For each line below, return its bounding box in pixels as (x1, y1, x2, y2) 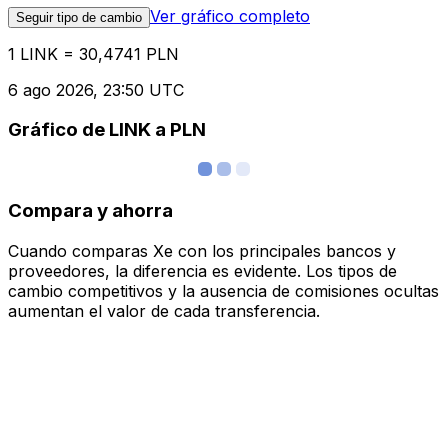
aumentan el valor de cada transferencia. (8, 300, 320, 321)
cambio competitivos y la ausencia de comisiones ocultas (8, 280, 439, 301)
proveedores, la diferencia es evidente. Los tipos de (8, 260, 397, 281)
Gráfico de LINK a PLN (8, 118, 206, 142)
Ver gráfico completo (150, 5, 310, 26)
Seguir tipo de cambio (16, 9, 142, 25)
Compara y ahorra (8, 198, 173, 222)
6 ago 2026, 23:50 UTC (8, 79, 184, 100)
